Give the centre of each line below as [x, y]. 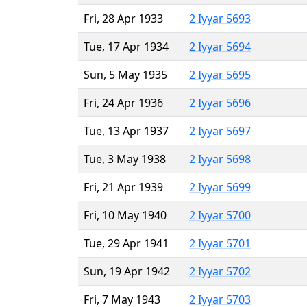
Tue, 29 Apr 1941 [126, 243]
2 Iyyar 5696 [220, 102]
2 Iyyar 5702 [220, 271]
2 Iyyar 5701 [220, 243]
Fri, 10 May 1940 [125, 215]
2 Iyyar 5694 [220, 46]
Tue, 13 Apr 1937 [126, 131]
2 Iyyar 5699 [220, 187]
